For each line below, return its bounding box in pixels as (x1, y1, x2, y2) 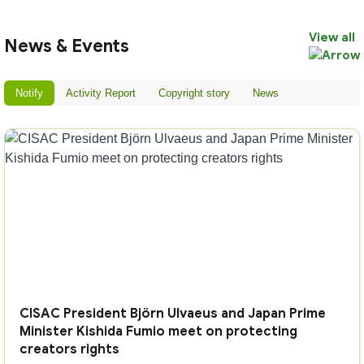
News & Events (4, 35, 129, 57)
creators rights (19, 341, 119, 357)
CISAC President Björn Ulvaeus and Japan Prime (19, 305, 326, 322)
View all (309, 30, 355, 45)
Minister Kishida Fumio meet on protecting (19, 323, 297, 340)
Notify (15, 87, 43, 99)
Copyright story (158, 87, 230, 99)
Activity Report (66, 87, 136, 99)
